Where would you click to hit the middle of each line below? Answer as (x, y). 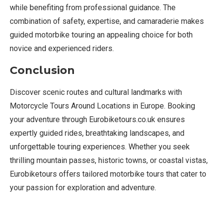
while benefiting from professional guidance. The (93, 8)
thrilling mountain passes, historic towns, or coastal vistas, (109, 161)
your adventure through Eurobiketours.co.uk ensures (97, 120)
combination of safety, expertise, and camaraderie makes (107, 21)
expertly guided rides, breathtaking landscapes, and (97, 133)
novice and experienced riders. (62, 49)
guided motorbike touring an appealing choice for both (101, 35)
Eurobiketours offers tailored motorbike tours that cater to (108, 174)
